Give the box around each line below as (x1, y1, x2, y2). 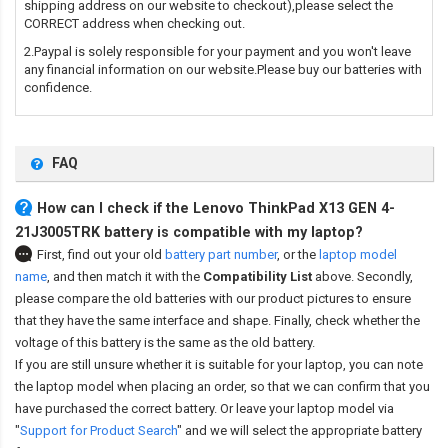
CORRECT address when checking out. (24, 16, 245, 32)
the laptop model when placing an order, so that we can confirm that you (15, 379, 430, 395)
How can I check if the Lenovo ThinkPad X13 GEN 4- (37, 200, 395, 217)
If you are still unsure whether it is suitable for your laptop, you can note (15, 357, 423, 373)
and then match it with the (53, 269, 203, 285)
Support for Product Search (20, 423, 177, 439)
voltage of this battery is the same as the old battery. (15, 335, 315, 351)
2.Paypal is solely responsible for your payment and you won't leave (24, 44, 411, 60)
